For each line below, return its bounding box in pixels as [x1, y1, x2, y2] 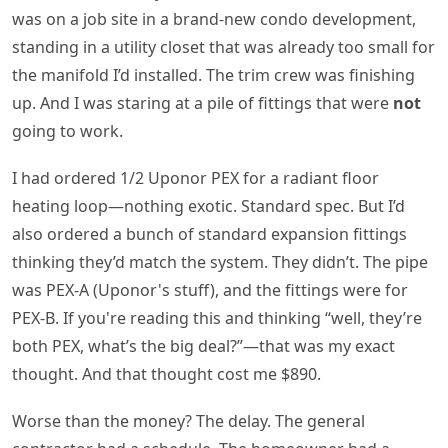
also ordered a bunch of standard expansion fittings [12, 223, 407, 246]
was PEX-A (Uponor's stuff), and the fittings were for [12, 279, 408, 302]
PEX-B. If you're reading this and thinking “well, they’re [12, 307, 422, 330]
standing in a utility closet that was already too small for [12, 36, 435, 58]
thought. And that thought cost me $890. [12, 363, 321, 386]
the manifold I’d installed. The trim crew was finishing [12, 64, 415, 86]
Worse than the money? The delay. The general [12, 410, 365, 433]
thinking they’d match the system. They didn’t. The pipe [12, 251, 428, 274]
